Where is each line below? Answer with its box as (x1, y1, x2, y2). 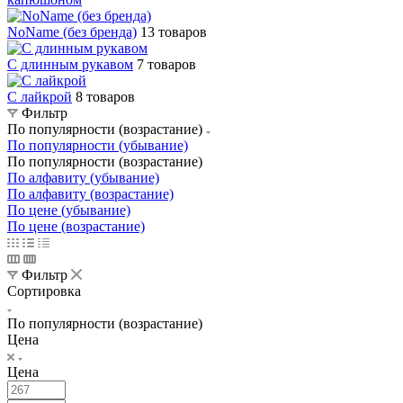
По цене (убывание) (7, 201, 130, 218)
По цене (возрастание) (7, 218, 145, 234)
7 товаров (137, 56, 196, 72)
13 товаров (140, 23, 207, 40)
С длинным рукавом (7, 56, 133, 72)
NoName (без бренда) (7, 23, 137, 40)
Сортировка (7, 282, 81, 299)
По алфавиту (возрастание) (7, 185, 174, 201)
